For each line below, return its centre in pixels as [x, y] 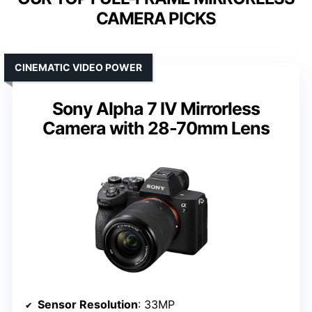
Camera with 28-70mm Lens [156, 128]
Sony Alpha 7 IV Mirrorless [156, 109]
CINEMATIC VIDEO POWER [78, 68]
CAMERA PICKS [156, 19]
